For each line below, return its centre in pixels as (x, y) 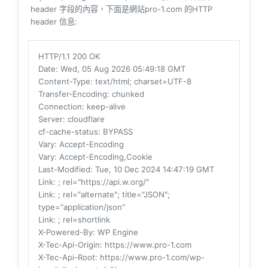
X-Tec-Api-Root (67, 257)
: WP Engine (115, 232)
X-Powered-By (66, 232)
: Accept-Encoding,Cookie (103, 156)
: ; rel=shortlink (82, 219)
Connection (60, 106)
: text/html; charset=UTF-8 (141, 81)
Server (51, 119)
